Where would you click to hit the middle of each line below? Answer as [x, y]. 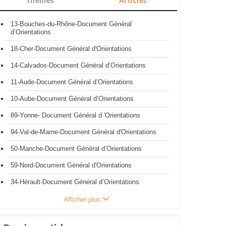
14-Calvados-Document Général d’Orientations [78, 65]
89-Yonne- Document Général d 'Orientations [75, 115]
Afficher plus [82, 200]
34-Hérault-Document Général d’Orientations [75, 182]
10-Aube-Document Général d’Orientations [72, 99]
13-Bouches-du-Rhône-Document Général [71, 24]
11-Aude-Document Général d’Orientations [72, 82]
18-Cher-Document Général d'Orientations [71, 49]
